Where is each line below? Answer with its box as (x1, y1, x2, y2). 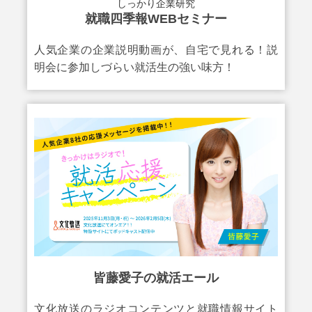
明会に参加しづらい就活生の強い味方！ (34, 61, 235, 74)
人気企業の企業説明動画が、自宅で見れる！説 (34, 44, 278, 56)
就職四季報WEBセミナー (85, 12, 227, 26)
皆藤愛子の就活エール (93, 270, 219, 285)
